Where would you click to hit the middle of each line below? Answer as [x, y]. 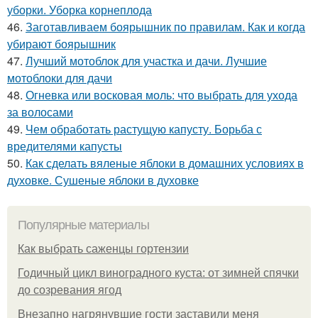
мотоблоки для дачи [60, 77]
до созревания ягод [70, 290]
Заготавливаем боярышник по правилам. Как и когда [165, 26]
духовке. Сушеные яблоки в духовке [103, 180]
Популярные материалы [83, 225]
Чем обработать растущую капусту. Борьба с [144, 128]
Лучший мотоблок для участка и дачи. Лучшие [146, 60]
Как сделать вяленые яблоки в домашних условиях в [165, 163]
